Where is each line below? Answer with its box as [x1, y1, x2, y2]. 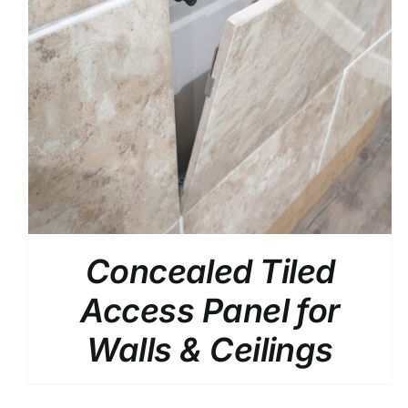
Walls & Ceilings [87, 329, 333, 370]
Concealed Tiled [85, 250, 335, 291]
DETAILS [236, 48, 288, 63]
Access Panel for [80, 290, 340, 331]
